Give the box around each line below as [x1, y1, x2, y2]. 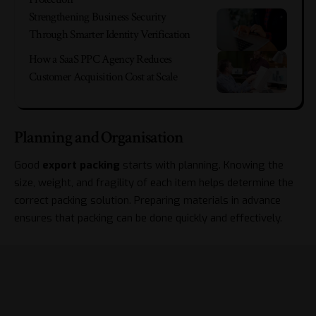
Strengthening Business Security [29, 9, 166, 25]
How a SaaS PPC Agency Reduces [29, 51, 172, 68]
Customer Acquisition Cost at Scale [29, 69, 177, 85]
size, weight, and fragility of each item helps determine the [14, 175, 293, 190]
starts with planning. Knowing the [120, 157, 284, 172]
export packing [42, 157, 120, 172]
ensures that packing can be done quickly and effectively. [14, 210, 282, 225]
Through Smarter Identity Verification [29, 27, 190, 43]
